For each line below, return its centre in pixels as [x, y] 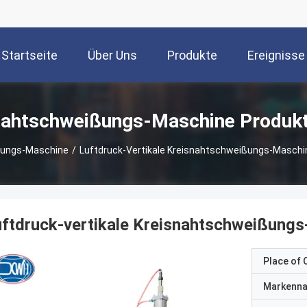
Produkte [192, 56]
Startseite [29, 56]
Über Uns [112, 56]
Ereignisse [276, 56]
